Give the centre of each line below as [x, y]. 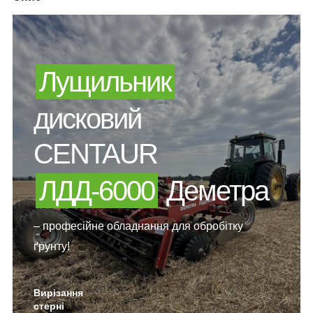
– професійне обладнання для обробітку [138, 226]
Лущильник [105, 81]
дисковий [87, 118]
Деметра [214, 190]
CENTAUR [95, 153]
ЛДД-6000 [97, 190]
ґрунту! [52, 246]
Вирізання [58, 292]
